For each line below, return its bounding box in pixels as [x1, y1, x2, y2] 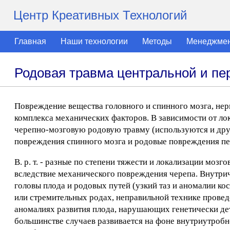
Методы [142, 37, 172, 46]
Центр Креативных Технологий [13, 8, 187, 22]
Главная [14, 37, 46, 46]
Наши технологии [61, 37, 128, 46]
